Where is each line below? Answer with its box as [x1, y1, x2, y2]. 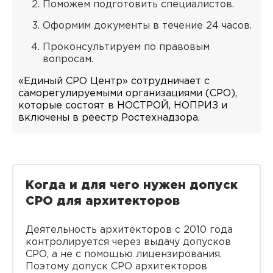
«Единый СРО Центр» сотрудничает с [18, 77, 210, 86]
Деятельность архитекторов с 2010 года [26, 225, 233, 235]
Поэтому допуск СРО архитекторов [26, 262, 207, 271]
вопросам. [43, 55, 93, 64]
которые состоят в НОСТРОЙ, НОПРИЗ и [18, 101, 227, 110]
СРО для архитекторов [26, 196, 180, 207]
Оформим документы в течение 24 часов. [43, 21, 252, 30]
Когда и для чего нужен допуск [26, 180, 238, 191]
